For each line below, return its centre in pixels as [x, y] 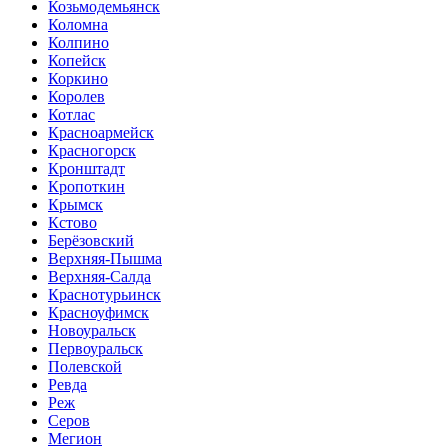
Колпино [78, 43]
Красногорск [92, 151]
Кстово [72, 223]
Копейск [77, 61]
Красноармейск [101, 133]
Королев [76, 97]
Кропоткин [86, 187]
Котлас [71, 115]
